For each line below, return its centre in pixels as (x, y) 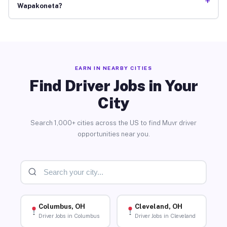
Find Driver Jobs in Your (113, 85)
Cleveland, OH (158, 207)
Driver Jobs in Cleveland (165, 216)
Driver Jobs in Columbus (69, 216)
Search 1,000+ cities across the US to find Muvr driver (113, 123)
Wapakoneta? (40, 6)
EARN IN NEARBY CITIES (113, 68)
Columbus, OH (62, 207)
